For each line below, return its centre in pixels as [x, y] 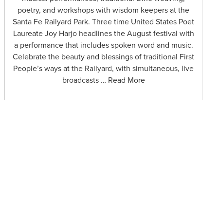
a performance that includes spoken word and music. [103, 45]
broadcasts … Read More [103, 81]
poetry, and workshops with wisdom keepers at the [104, 10]
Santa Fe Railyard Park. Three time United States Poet [104, 22]
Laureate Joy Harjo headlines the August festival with [103, 34]
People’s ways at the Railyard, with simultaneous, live [104, 69]
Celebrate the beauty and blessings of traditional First [104, 57]
